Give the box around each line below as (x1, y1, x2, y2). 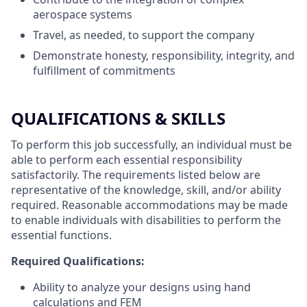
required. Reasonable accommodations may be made (11, 197, 288, 212)
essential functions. (11, 228, 112, 243)
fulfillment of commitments (33, 63, 175, 78)
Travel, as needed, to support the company (33, 27, 254, 42)
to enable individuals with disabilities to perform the (11, 212, 281, 228)
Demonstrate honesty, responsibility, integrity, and (33, 48, 295, 63)
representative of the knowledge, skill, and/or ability (11, 182, 281, 197)
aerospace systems (33, 7, 132, 22)
